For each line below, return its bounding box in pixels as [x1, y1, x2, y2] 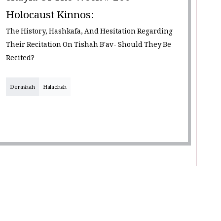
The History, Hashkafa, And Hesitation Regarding [6, 27, 173, 38]
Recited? [6, 53, 35, 65]
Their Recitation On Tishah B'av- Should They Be [6, 40, 172, 52]
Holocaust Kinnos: [6, 8, 94, 26]
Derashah [10, 83, 35, 93]
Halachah [42, 83, 67, 93]
